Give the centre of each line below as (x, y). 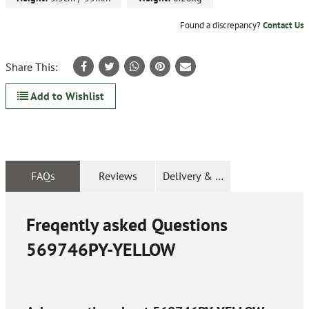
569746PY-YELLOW (101, 249)
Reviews (118, 176)
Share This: (32, 67)
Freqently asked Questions (127, 224)
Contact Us (283, 25)
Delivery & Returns (207, 176)
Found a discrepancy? (221, 25)
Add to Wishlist (66, 96)
